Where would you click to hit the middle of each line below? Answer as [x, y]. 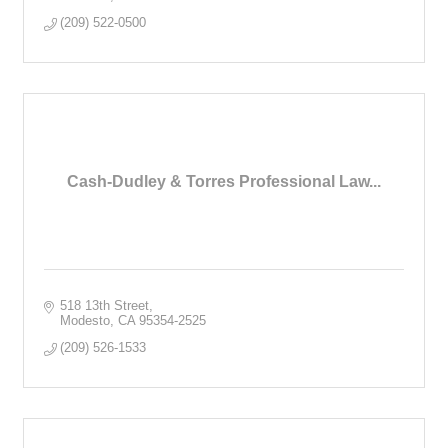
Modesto [85, 320]
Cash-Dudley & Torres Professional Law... [224, 181]
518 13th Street [105, 305]
